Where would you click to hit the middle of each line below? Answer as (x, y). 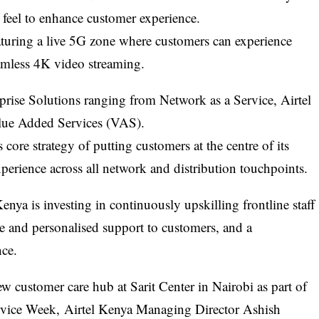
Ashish (262, 308)
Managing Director (188, 308)
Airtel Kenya (99, 308)
